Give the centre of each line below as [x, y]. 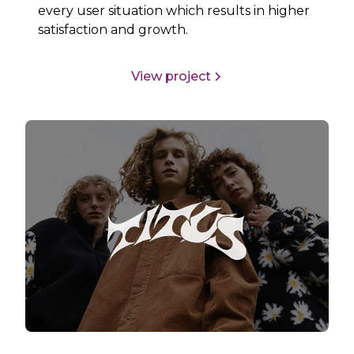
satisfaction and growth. [113, 29]
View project [171, 76]
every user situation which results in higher [174, 10]
